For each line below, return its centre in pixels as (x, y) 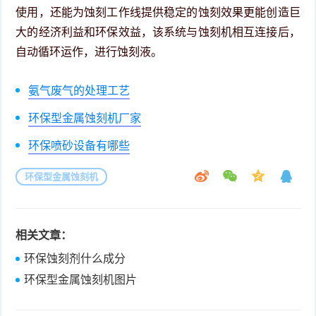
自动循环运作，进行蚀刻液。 (89, 51)
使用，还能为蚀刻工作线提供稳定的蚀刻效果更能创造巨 (158, 12)
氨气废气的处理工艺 (79, 90)
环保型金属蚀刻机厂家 (85, 118)
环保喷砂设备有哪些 (79, 145)
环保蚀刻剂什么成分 (75, 258)
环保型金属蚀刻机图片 (81, 279)
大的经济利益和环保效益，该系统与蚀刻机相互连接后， (158, 32)
